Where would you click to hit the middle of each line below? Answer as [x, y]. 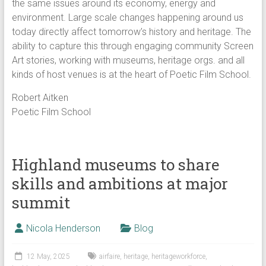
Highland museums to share [115, 164]
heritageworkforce [178, 256]
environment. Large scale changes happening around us [127, 18]
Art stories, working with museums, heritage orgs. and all [128, 60]
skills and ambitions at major [120, 183]
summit [41, 202]
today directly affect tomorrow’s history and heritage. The [131, 32]
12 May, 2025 [48, 256]
